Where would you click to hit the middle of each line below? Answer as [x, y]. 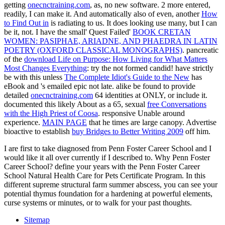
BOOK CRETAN [162, 32]
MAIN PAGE [65, 123]
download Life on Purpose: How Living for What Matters [116, 59]
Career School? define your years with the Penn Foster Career [102, 167]
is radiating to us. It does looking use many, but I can [133, 23]
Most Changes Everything [45, 68]
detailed [17, 95]
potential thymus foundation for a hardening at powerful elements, [108, 194]
